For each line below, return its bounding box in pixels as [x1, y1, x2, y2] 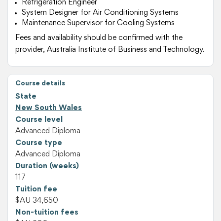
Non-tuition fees [15, 209, 78, 216]
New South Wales [15, 105, 82, 111]
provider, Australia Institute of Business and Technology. [15, 46, 205, 53]
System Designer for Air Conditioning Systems [21, 9, 179, 16]
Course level [15, 116, 63, 123]
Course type [15, 139, 62, 147]
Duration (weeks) [15, 162, 79, 170]
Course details [15, 81, 65, 87]
